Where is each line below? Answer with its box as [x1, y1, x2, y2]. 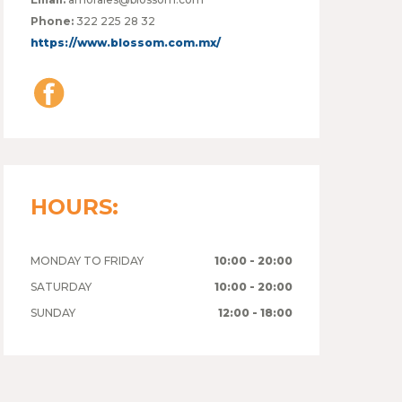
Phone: [31, 13, 74, 28]
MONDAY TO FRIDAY [31, 253, 144, 267]
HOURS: [31, 193, 119, 220]
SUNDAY [31, 305, 76, 319]
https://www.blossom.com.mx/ [31, 35, 222, 49]
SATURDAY [31, 279, 92, 293]
